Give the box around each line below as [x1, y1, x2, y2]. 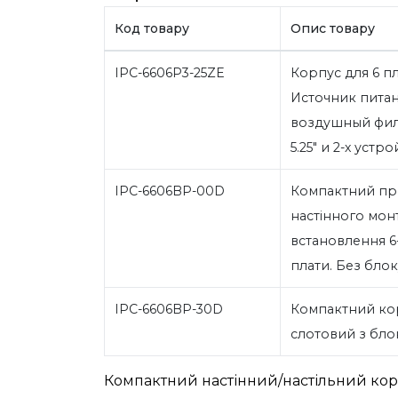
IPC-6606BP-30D [114, 300, 223, 317]
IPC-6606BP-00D [114, 182, 225, 199]
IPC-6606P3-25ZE [114, 64, 225, 81]
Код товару [114, 20, 189, 36]
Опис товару [290, 20, 375, 36]
